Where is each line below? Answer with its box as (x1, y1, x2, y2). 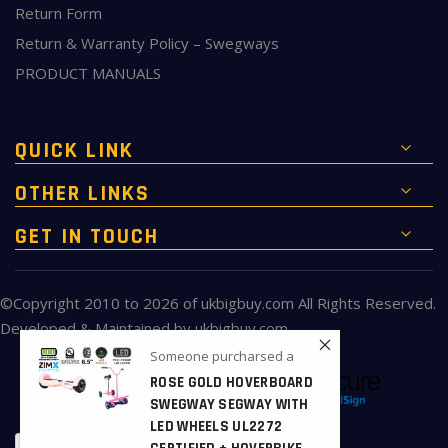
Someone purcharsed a (150, 347, 294, 365)
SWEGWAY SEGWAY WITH (150, 395, 309, 414)
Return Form (15, 3, 102, 23)
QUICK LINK (15, 137, 134, 165)
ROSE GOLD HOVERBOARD (150, 373, 314, 392)
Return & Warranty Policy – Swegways (15, 33, 279, 53)
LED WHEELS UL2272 (150, 417, 283, 436)
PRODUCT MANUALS (15, 63, 161, 83)
